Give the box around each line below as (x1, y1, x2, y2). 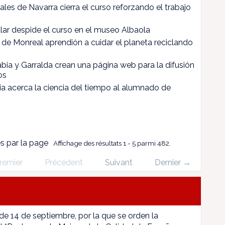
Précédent (45, 158, 83, 167)
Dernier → (155, 158, 191, 167)
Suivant (105, 158, 133, 167)
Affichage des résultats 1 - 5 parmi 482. (53, 139, 171, 147)
